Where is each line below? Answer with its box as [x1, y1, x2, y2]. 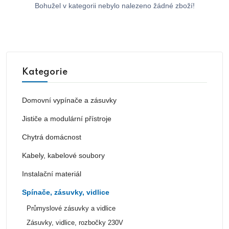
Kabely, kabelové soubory [22, 151, 105, 159]
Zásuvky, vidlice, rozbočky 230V [26, 219, 123, 226]
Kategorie [22, 67, 67, 77]
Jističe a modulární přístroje [22, 114, 111, 123]
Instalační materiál [22, 169, 81, 178]
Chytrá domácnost [22, 132, 81, 141]
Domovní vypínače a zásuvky [22, 96, 117, 104]
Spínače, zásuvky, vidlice [22, 188, 109, 196]
